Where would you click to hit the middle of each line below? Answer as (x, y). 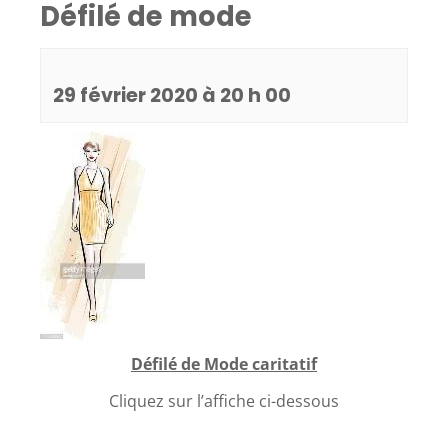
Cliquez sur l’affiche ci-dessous (224, 401)
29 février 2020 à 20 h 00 (172, 95)
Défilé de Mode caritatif (224, 364)
